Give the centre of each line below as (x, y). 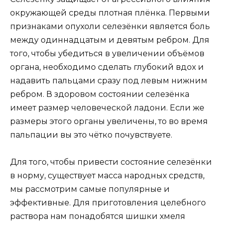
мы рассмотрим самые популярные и (90, 189)
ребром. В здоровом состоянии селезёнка (100, 94)
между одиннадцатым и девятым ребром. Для (110, 40)
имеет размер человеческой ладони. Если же (107, 107)
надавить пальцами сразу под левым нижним (109, 80)
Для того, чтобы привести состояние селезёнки (111, 162)
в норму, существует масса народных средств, (107, 175)
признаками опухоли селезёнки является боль (110, 26)
